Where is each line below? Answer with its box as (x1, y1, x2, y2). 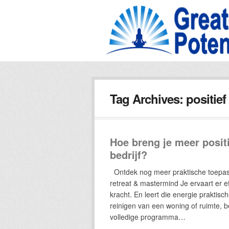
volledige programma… (109, 212, 186, 222)
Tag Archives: (109, 90, 186, 107)
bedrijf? (109, 147, 147, 162)
